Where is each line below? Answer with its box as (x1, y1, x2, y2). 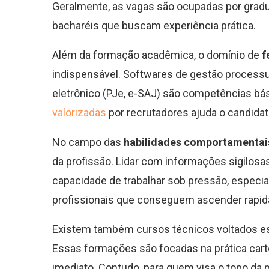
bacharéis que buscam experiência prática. (52, 19, 256, 32)
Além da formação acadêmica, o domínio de (52, 49, 262, 62)
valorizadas (52, 106, 106, 119)
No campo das (52, 136, 124, 149)
